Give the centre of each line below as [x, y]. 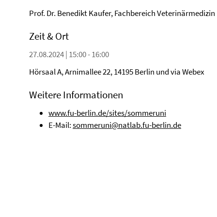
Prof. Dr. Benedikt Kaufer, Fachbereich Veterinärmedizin [122, 13]
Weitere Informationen [76, 95]
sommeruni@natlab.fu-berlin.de [127, 125]
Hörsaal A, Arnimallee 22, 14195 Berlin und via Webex [117, 72]
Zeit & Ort [49, 36]
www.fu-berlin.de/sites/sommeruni [107, 113]
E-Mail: [61, 125]
